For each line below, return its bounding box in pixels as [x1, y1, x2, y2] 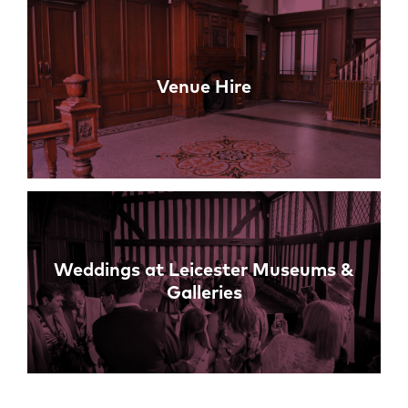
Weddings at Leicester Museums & [54, 261, 354, 280]
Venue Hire [157, 77, 251, 97]
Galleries [166, 284, 242, 303]
